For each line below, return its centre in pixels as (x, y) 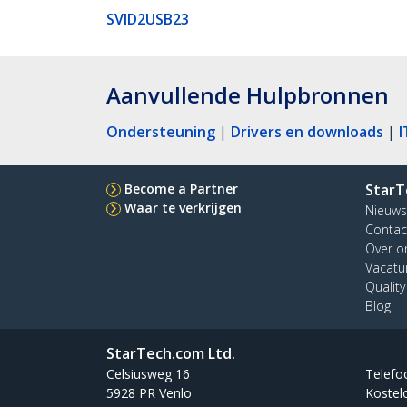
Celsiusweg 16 (148, 373)
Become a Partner (181, 188)
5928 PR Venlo (149, 392)
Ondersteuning (161, 131)
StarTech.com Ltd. (171, 353)
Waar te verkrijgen (183, 207)
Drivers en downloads (307, 131)
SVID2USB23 (148, 19)
